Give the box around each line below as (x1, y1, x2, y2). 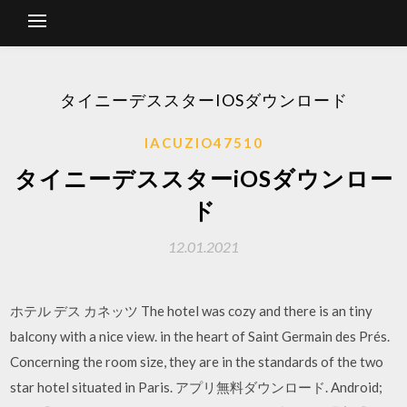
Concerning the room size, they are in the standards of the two (10, 353, 384, 370)
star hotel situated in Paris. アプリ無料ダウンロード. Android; (10, 379, 383, 395)
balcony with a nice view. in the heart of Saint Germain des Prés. (10, 328, 391, 344)
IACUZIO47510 (144, 134, 263, 151)
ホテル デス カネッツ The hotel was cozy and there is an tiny (10, 303, 373, 319)
